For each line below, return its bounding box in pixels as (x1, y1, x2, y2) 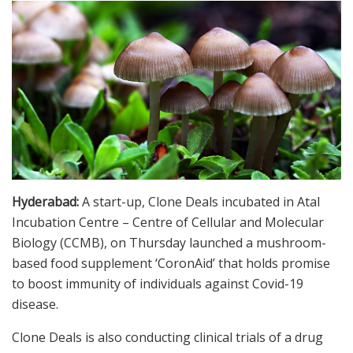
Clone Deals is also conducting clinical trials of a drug (12, 329, 323, 347)
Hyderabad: (12, 193, 82, 211)
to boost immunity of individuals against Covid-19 (12, 275, 303, 293)
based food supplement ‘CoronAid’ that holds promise (12, 255, 330, 273)
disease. (12, 295, 58, 314)
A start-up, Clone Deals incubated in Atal (82, 193, 320, 211)
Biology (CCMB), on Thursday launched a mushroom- (12, 234, 326, 252)
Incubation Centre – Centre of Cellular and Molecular (12, 214, 324, 232)
